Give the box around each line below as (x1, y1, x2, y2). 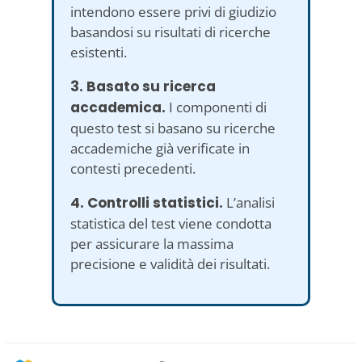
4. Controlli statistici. (70, 192, 223, 213)
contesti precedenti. (70, 158, 196, 178)
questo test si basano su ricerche (70, 118, 276, 137)
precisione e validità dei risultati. (70, 254, 270, 273)
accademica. (70, 97, 166, 117)
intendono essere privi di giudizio (70, 2, 276, 21)
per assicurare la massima (70, 234, 234, 253)
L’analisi (223, 192, 275, 212)
